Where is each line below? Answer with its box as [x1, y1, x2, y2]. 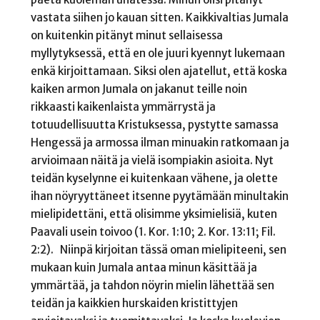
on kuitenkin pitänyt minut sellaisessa [30, 28, 223, 42]
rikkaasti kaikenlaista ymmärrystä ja [30, 99, 216, 114]
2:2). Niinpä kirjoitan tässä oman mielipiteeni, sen [30, 242, 286, 256]
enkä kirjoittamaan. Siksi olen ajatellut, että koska [30, 64, 287, 78]
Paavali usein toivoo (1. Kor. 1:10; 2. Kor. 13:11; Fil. [30, 224, 276, 239]
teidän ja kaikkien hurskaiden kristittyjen [30, 296, 238, 310]
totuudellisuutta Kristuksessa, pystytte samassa [30, 117, 279, 131]
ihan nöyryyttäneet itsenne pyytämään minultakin [30, 189, 289, 203]
